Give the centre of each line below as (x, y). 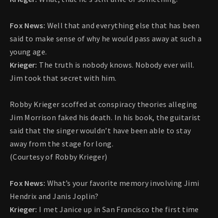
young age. (28, 52)
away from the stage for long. (62, 144)
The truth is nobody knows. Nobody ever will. (117, 65)
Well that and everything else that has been (123, 26)
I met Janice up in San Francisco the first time (119, 209)
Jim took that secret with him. (63, 78)
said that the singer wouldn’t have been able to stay (100, 131)
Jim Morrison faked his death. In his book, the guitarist (105, 118)
